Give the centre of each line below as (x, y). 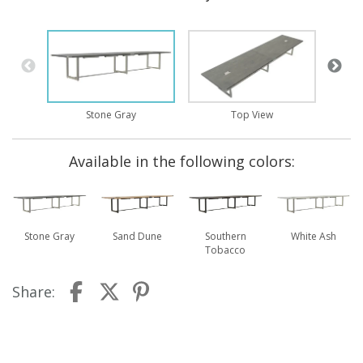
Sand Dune (138, 237)
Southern (225, 237)
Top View (252, 115)
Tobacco (226, 250)
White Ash (313, 237)
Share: (34, 292)
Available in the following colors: (181, 162)
